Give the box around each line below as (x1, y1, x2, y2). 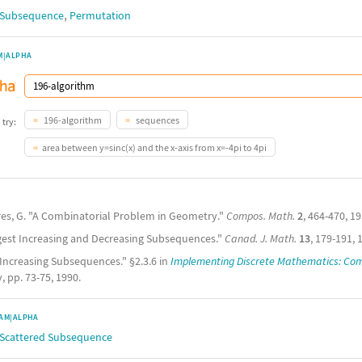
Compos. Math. (226, 208, 295, 223)
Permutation (69, 8, 131, 23)
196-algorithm (42, 114, 102, 126)
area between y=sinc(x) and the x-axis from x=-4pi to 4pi (42, 141, 267, 154)
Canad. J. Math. (225, 231, 297, 246)
